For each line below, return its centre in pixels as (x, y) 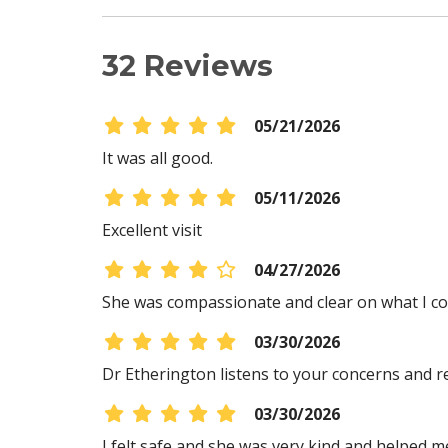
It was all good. (157, 158)
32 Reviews (187, 65)
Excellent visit (152, 230)
